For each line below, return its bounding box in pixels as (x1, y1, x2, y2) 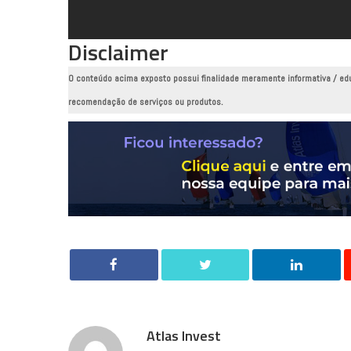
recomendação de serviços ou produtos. (68, 96, 223, 109)
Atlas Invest (147, 325, 221, 347)
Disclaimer (68, 35, 168, 70)
